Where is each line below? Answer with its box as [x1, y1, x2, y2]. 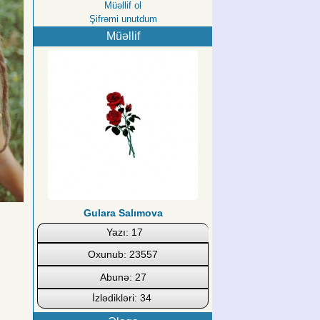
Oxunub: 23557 [88, 248, 158, 260]
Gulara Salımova [83, 206, 163, 219]
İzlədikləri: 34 [91, 291, 151, 304]
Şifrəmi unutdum [89, 13, 157, 24]
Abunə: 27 [99, 271, 146, 283]
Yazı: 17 [106, 226, 143, 238]
